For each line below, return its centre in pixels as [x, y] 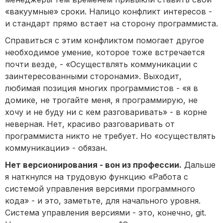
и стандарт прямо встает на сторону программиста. [111, 24]
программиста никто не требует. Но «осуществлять [110, 136]
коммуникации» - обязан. [56, 148]
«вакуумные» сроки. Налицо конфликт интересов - [109, 12]
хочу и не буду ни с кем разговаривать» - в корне [106, 112]
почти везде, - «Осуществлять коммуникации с [101, 64]
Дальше [199, 165]
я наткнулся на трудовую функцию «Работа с [97, 177]
